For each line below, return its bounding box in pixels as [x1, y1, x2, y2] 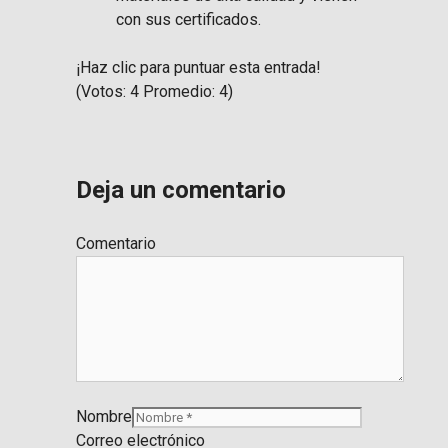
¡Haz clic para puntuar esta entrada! [76, 58, 321, 78]
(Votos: [76, 82, 130, 102]
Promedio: [139, 82, 219, 102]
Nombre [76, 407, 132, 427]
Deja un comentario [76, 176, 286, 205]
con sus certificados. [116, 10, 261, 30]
